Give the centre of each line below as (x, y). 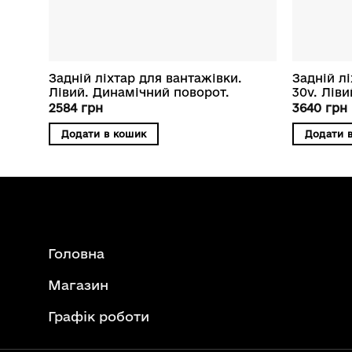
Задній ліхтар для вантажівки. (145, 79)
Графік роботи (98, 316)
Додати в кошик (104, 134)
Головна (76, 253)
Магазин (78, 284)
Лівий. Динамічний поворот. (139, 93)
